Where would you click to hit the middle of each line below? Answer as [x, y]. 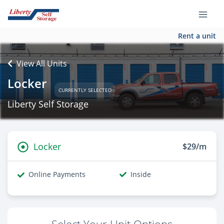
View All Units [42, 63]
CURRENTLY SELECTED [85, 90]
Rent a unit [197, 35]
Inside [141, 174]
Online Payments [57, 174]
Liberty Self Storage [48, 104]
